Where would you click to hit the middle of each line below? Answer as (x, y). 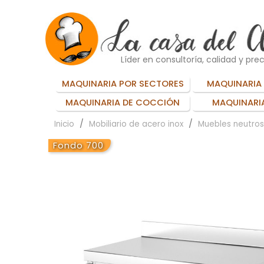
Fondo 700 (78, 145)
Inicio (64, 124)
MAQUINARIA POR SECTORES (123, 83)
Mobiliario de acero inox (136, 124)
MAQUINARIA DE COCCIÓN (123, 102)
